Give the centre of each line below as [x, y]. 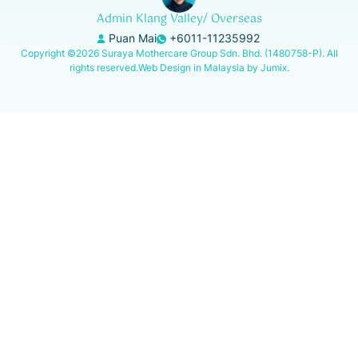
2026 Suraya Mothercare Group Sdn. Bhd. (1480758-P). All [207, 53]
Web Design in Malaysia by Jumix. [213, 67]
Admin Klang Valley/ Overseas [179, 19]
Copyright [44, 53]
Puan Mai [131, 38]
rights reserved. [103, 67]
